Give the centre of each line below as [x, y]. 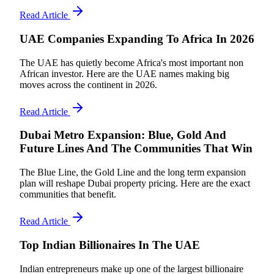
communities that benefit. [68, 194]
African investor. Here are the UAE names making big [124, 73]
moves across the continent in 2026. [88, 84]
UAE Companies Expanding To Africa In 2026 [137, 39]
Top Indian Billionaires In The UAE [110, 245]
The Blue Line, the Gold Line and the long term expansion [133, 172]
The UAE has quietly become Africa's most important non [131, 62]
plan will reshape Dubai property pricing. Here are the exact [135, 183]
